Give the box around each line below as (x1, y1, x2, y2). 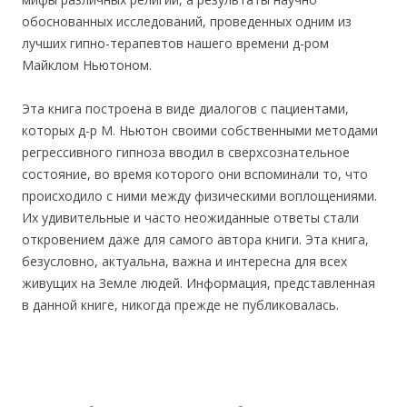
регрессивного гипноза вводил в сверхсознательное (22, 144, 350, 162)
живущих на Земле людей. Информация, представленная (22, 274, 375, 293)
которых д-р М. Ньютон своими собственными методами (22, 122, 378, 140)
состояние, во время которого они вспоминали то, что (22, 165, 368, 184)
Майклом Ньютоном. (22, 56, 152, 74)
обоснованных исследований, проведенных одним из (22, 13, 352, 31)
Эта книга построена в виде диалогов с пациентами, (22, 100, 349, 118)
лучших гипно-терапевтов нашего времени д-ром (22, 35, 329, 53)
